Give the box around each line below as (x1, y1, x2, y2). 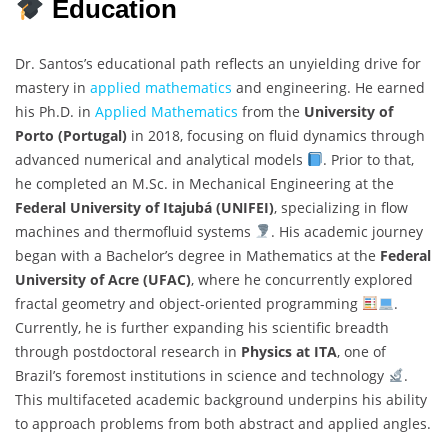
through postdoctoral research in (15, 341, 241, 361)
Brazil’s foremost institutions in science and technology (15, 365, 388, 385)
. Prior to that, (322, 149, 414, 169)
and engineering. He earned (232, 77, 425, 97)
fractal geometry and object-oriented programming (15, 293, 362, 313)
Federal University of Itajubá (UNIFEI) (15, 197, 274, 217)
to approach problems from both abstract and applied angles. (15, 413, 431, 433)
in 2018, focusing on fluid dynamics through (127, 125, 425, 145)
